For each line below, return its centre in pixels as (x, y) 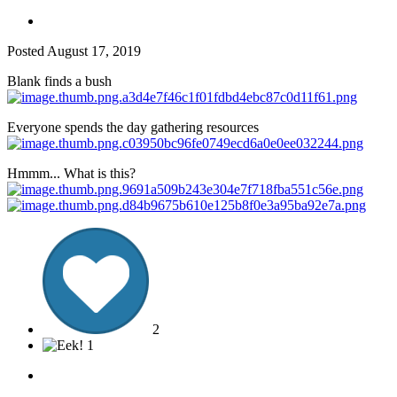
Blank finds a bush (59, 81)
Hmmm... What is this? (71, 173)
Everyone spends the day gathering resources (133, 127)
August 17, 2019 (94, 51)
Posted (27, 51)
